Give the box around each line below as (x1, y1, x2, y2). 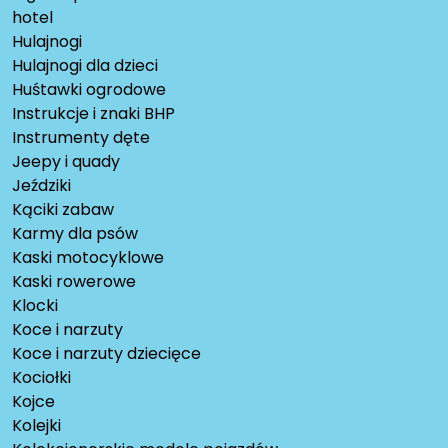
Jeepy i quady (12, 150, 120, 174)
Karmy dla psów (12, 222, 138, 246)
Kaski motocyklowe (12, 246, 164, 270)
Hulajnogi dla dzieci (12, 54, 158, 78)
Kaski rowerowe (12, 270, 136, 294)
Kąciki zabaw (12, 198, 114, 222)
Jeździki (12, 174, 71, 198)
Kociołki (12, 366, 71, 390)
